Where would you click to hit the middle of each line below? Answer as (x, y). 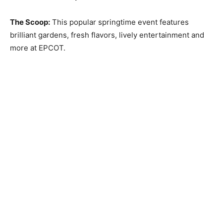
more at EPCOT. (39, 48)
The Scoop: (30, 22)
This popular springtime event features (119, 22)
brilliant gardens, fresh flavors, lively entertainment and (107, 35)
